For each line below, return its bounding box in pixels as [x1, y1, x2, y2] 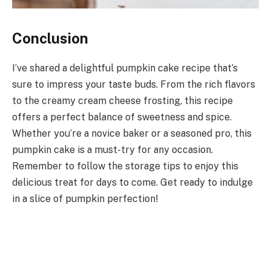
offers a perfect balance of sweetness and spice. [12, 111, 232, 123]
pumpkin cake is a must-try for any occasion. [12, 144, 213, 156]
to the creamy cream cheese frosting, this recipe [12, 95, 233, 107]
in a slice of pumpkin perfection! [12, 193, 158, 205]
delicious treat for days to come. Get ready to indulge [12, 177, 253, 189]
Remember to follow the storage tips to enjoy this [12, 160, 238, 172]
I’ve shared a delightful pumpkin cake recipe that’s [12, 62, 238, 74]
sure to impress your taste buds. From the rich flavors [12, 79, 255, 91]
